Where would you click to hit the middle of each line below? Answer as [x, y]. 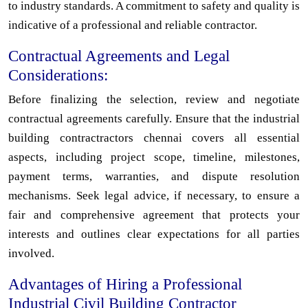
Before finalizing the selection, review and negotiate [154, 99]
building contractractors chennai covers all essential [154, 137]
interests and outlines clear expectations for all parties [154, 234]
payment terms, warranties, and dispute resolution [154, 176]
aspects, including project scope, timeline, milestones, [154, 157]
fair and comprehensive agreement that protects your [154, 214]
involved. [31, 253]
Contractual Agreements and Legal [119, 55]
